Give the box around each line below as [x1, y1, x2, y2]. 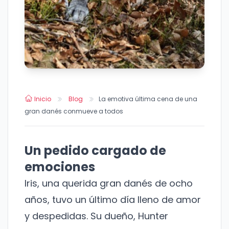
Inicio [33, 95, 53, 104]
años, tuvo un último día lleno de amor [25, 193, 201, 207]
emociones [25, 158, 95, 176]
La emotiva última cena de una [99, 95, 197, 104]
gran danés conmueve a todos [25, 107, 123, 116]
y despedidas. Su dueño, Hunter [25, 210, 168, 223]
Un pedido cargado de [25, 142, 166, 159]
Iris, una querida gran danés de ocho [25, 177, 193, 190]
